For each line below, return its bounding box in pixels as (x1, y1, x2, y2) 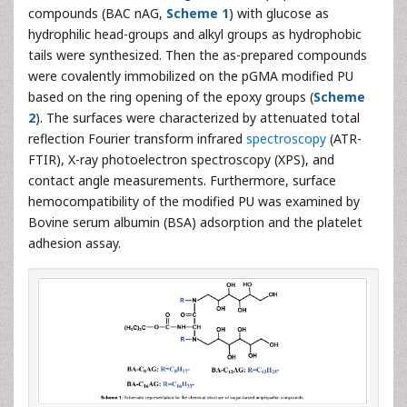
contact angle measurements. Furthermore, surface (28, 172, 336, 189)
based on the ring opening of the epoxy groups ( (28, 88, 313, 105)
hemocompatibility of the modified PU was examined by (28, 193, 360, 210)
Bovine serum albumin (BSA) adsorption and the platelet (28, 213, 362, 231)
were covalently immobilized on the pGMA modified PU (28, 67, 353, 84)
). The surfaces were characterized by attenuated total (35, 109, 360, 126)
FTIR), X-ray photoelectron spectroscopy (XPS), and (28, 151, 334, 168)
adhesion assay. (28, 234, 121, 252)
